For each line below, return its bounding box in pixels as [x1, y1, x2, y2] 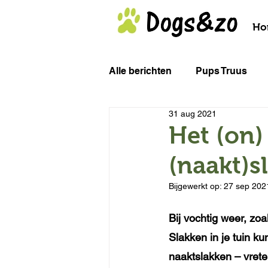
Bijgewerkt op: [169, 181, 224, 191]
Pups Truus [196, 65, 247, 77]
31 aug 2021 [169, 109, 217, 118]
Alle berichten [109, 65, 172, 77]
